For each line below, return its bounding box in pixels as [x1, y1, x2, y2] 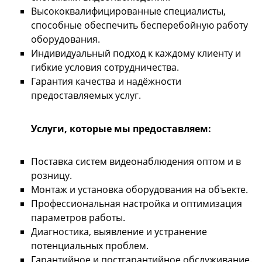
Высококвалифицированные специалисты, [31, 4, 226, 18]
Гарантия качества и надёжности [31, 74, 182, 88]
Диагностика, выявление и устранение [31, 225, 208, 239]
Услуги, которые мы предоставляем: [31, 122, 212, 135]
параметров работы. [31, 211, 126, 225]
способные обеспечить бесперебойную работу [31, 18, 249, 32]
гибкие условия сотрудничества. [31, 60, 180, 74]
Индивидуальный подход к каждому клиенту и [31, 46, 242, 60]
